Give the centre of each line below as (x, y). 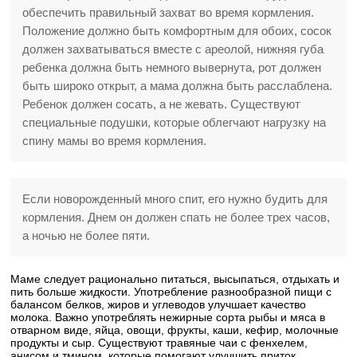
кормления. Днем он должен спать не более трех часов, (177, 217)
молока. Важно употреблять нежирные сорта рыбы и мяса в (168, 317)
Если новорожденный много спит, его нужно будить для (175, 199)
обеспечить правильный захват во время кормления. (169, 12)
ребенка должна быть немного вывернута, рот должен (172, 67)
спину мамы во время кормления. (115, 141)
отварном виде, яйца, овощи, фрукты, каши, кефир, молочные (175, 330)
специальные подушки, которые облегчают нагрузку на (175, 122)
